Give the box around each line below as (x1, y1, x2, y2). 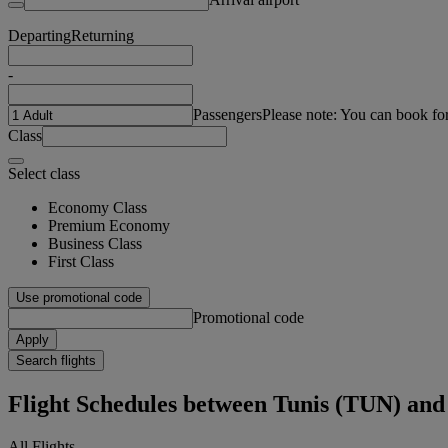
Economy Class (48, 198, 147, 216)
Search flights (16, 352, 96, 368)
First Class (48, 252, 114, 270)
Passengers (193, 105, 262, 123)
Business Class (48, 234, 142, 252)
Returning (71, 26, 134, 44)
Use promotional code (16, 289, 142, 305)
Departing (8, 26, 71, 44)
